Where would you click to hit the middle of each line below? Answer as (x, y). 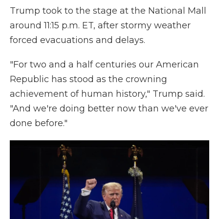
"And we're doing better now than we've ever (109, 109)
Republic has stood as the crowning (88, 79)
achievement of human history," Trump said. (107, 94)
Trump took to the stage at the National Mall (108, 11)
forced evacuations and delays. (77, 40)
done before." (39, 123)
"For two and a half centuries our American (104, 65)
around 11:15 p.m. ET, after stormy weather (100, 25)
